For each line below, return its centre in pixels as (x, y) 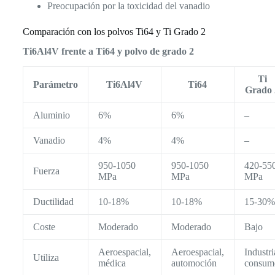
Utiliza (46, 258)
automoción (194, 263)
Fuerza (46, 171)
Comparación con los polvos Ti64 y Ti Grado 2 (114, 31)
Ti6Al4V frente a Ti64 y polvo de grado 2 (108, 52)
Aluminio (51, 115)
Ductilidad (53, 202)
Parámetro (55, 85)
